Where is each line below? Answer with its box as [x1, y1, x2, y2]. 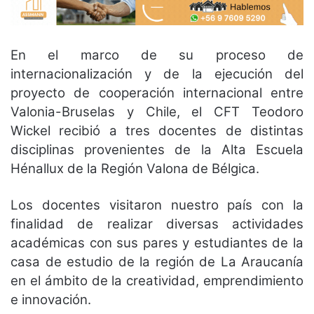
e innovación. [11, 291, 91, 308]
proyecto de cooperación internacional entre [11, 84, 303, 101]
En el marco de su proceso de [11, 46, 303, 63]
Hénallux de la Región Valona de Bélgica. [11, 160, 259, 177]
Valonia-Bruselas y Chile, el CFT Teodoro [11, 103, 303, 120]
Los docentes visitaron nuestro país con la [11, 196, 303, 213]
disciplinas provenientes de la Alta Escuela [11, 141, 303, 158]
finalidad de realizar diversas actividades [11, 215, 303, 232]
